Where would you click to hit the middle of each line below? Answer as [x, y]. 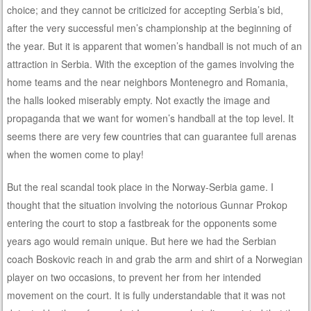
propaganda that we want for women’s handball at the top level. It [151, 118]
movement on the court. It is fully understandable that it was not [146, 295]
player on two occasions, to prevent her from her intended [134, 277]
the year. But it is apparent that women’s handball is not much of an [155, 45]
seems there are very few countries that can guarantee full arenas [152, 136]
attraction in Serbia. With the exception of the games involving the [151, 64]
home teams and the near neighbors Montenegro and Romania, [148, 82]
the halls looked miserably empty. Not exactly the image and [139, 100]
